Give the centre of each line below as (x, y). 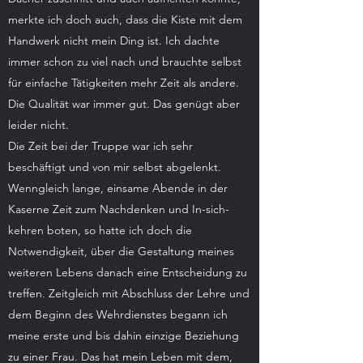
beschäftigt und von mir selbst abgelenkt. (115, 167)
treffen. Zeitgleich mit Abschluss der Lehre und (129, 293)
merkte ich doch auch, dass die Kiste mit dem (125, 19)
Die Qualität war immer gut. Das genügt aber (124, 104)
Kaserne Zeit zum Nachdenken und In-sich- (119, 209)
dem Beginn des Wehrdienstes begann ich (118, 314)
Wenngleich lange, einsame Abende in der (118, 188)
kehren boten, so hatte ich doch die (100, 230)
